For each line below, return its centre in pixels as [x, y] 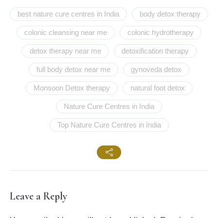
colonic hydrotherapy [161, 32]
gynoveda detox [156, 69]
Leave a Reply [38, 196]
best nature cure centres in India [68, 14]
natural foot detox [157, 88]
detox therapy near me [65, 51]
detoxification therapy [155, 51]
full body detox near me [73, 69]
